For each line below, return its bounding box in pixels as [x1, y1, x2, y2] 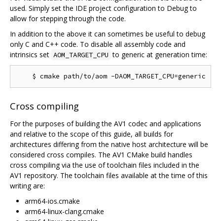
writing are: [10, 181, 45, 191]
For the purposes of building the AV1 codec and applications [10, 119, 201, 129]
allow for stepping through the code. [10, 14, 126, 24]
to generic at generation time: [110, 50, 207, 60]
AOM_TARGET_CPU [53, 50, 109, 60]
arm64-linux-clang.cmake [25, 207, 104, 217]
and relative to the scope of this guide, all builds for [10, 129, 173, 139]
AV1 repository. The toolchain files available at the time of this [10, 171, 208, 181]
